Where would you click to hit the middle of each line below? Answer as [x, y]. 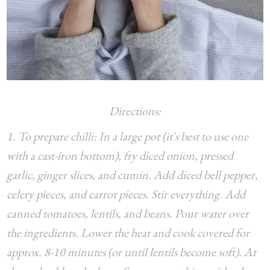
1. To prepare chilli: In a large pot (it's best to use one [128, 136]
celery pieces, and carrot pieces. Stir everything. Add [126, 194]
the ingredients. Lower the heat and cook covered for [128, 232]
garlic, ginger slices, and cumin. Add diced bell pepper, [133, 174]
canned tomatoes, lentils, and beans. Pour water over [128, 213]
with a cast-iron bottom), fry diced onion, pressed [120, 155]
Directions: [135, 111]
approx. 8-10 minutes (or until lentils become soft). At [132, 252]
